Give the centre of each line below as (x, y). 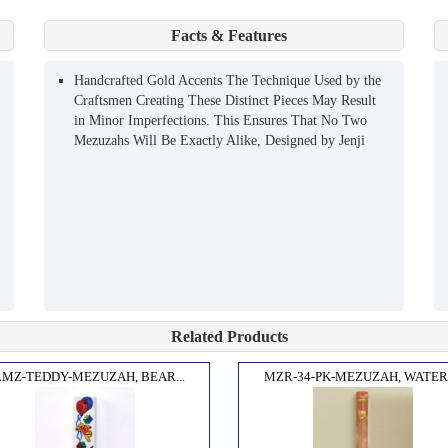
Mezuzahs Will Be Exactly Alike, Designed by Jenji (219, 140)
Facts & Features (229, 35)
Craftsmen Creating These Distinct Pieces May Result (225, 100)
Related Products (229, 336)
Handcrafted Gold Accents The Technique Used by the (227, 80)
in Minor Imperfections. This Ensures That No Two (220, 120)
